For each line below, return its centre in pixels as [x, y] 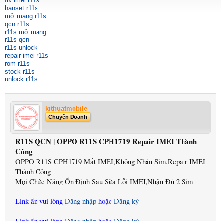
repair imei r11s [27, 55]
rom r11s [17, 63]
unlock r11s [21, 79]
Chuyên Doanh [68, 117]
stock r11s [20, 71]
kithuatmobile [66, 108]
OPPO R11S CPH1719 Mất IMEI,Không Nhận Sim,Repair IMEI [110, 162]
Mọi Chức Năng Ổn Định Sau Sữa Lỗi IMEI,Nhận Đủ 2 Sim [104, 181]
